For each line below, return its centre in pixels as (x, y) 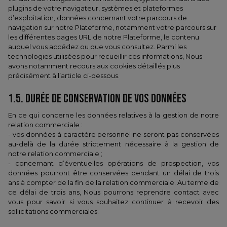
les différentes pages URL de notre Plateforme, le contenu (104, 37)
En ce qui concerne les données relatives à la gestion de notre (113, 115)
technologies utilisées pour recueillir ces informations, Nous (105, 56)
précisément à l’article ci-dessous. (64, 76)
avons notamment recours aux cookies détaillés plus (94, 66)
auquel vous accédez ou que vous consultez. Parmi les (97, 47)
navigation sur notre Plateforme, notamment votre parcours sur (112, 28)
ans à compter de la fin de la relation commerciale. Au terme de (113, 183)
